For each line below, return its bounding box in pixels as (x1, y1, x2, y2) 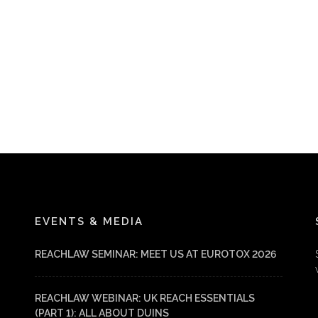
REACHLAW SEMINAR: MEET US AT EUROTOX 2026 (34, 248, 277, 260)
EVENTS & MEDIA (34, 215, 143, 228)
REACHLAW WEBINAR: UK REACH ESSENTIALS (34, 292, 255, 304)
